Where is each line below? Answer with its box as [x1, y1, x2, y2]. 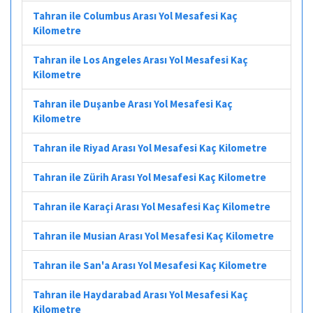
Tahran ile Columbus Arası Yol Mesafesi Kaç [33, 8, 238, 22]
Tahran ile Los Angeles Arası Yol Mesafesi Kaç [33, 52, 248, 66]
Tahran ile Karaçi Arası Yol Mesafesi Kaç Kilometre [33, 199, 270, 213]
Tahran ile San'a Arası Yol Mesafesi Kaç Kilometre [33, 258, 267, 272]
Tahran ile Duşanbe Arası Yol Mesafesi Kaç [33, 96, 233, 110]
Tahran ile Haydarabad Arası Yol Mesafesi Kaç [33, 287, 248, 301]
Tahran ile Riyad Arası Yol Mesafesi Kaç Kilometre [33, 140, 267, 154]
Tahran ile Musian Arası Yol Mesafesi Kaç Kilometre [33, 228, 274, 242]
